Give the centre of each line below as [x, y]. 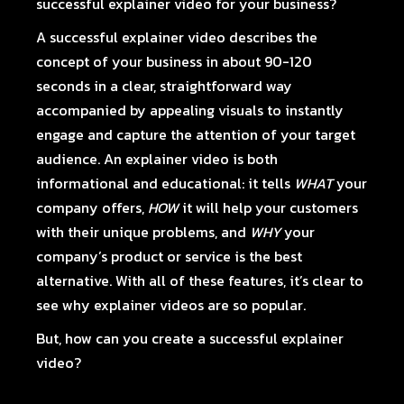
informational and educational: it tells [165, 183]
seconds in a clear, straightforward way [165, 86]
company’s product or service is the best [170, 256]
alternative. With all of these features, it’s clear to [200, 280]
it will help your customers [269, 207]
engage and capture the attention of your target [196, 134]
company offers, [92, 207]
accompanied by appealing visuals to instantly [190, 110]
